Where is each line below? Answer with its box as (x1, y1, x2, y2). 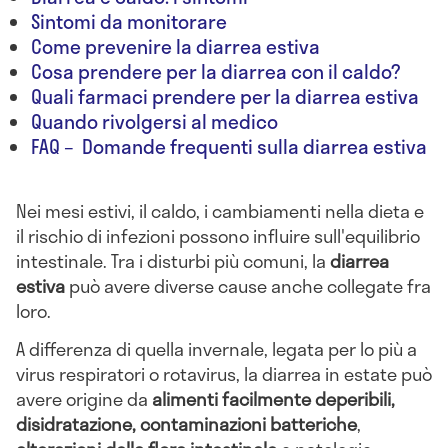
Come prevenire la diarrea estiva (31, 32, 320, 62)
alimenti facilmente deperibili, (152, 384, 395, 413)
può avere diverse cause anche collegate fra (69, 272, 431, 301)
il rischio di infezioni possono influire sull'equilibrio (16, 222, 420, 251)
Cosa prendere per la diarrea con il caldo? (31, 57, 401, 87)
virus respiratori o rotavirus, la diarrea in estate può (16, 359, 432, 388)
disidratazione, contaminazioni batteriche (16, 409, 357, 438)
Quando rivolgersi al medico (31, 107, 278, 137)
